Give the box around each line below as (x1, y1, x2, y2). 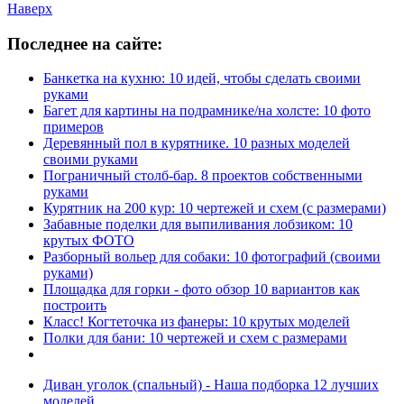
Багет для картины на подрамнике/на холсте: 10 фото (43, 103, 371, 119)
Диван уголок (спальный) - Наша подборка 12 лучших (43, 377, 379, 393)
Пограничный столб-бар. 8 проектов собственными (43, 168, 363, 184)
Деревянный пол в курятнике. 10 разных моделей (43, 135, 350, 151)
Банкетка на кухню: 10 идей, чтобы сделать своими (43, 70, 361, 87)
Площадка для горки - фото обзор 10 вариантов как (43, 281, 360, 298)
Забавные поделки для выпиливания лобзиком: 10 (43, 216, 353, 233)
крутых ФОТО (43, 233, 134, 249)
